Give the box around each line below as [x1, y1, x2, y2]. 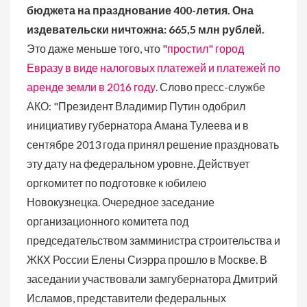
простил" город [167, 42, 244, 55]
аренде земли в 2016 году [27, 80, 156, 93]
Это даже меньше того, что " [27, 42, 167, 55]
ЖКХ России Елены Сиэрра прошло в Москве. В [27, 253, 267, 266]
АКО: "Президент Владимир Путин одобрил [27, 99, 245, 112]
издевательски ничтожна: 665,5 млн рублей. [27, 23, 265, 36]
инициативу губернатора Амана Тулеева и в [27, 119, 249, 132]
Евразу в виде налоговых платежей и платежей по [27, 61, 280, 74]
